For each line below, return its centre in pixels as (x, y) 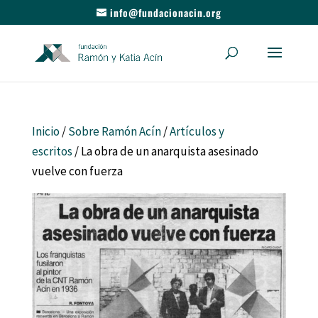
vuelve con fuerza (77, 171)
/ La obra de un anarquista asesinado (165, 151)
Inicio (45, 131)
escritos (52, 151)
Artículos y (197, 131)
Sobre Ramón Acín (114, 131)
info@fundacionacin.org (165, 12)
